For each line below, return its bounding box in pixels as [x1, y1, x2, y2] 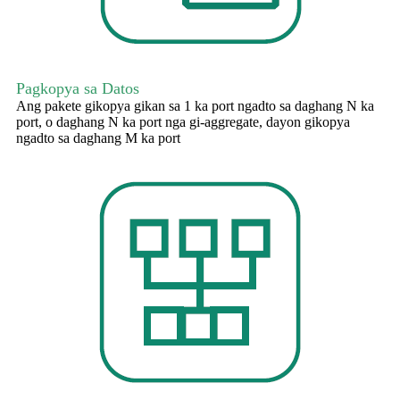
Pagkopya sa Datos [16, 79, 139, 98]
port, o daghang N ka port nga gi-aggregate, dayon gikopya [16, 114, 350, 130]
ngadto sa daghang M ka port [16, 130, 180, 146]
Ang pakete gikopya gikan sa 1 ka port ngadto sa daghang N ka [16, 98, 374, 114]
